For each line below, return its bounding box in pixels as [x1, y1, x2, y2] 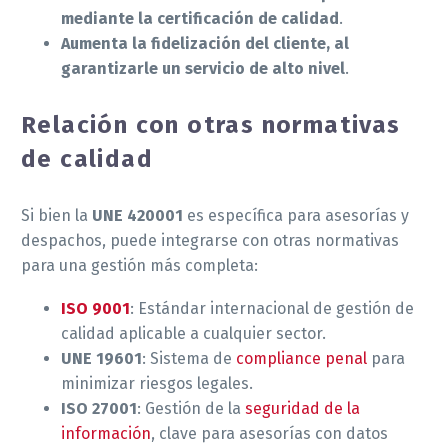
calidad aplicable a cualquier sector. [61, 323, 326, 343]
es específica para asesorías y [183, 205, 409, 225]
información [61, 423, 151, 443]
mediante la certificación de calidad [61, 8, 339, 28]
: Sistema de [142, 348, 236, 368]
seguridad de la [245, 398, 360, 418]
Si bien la [21, 205, 92, 225]
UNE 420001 [92, 205, 183, 225]
